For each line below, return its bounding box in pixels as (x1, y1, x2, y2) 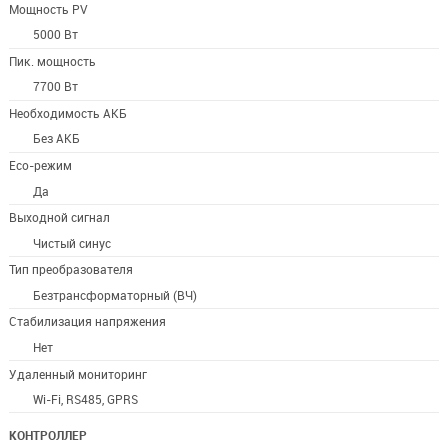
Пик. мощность (8, 53, 96, 69)
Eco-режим (8, 158, 72, 174)
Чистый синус (33, 235, 112, 251)
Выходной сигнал (8, 210, 110, 226)
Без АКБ (33, 131, 81, 147)
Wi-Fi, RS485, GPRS (33, 392, 139, 408)
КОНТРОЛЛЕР (8, 427, 87, 443)
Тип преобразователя (8, 262, 133, 278)
